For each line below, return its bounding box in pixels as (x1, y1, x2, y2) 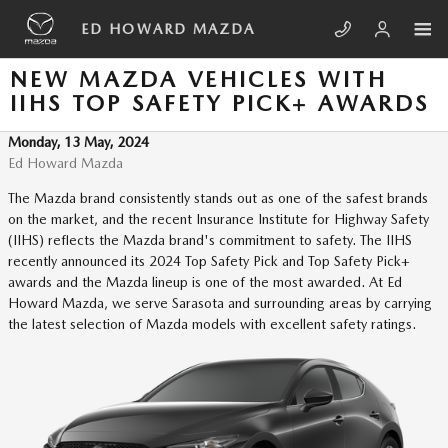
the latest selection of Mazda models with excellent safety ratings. (8, 316, 416, 332)
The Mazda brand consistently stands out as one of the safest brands (8, 190, 428, 206)
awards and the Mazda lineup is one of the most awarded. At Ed (8, 274, 402, 290)
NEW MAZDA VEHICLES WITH (10, 66, 387, 92)
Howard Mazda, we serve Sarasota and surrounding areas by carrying (8, 295, 432, 311)
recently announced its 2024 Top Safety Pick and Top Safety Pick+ (8, 253, 410, 269)
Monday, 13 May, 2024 (8, 134, 149, 150)
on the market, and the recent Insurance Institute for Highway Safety (8, 211, 429, 227)
